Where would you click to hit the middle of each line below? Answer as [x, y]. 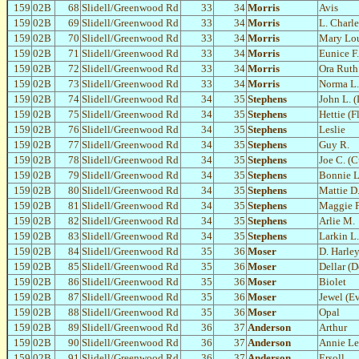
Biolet [333, 282]
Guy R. [334, 145]
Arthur [333, 328]
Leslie [332, 130]
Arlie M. [337, 221]
